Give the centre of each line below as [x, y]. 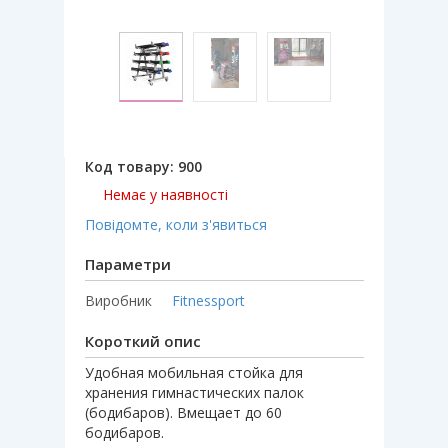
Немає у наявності [165, 194]
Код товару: [131, 166]
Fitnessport [208, 300]
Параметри [128, 263]
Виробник [118, 300]
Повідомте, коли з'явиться [176, 224]
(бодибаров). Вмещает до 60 [183, 412]
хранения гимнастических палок [194, 392]
